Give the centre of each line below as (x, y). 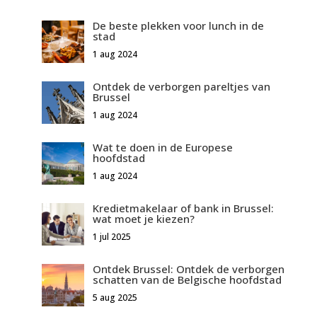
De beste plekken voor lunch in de (178, 25)
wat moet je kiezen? (143, 218)
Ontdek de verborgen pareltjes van (181, 86)
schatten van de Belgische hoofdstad (187, 279)
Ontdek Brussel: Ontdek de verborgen (188, 269)
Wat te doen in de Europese (162, 147)
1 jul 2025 (111, 236)
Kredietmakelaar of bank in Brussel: (183, 208)
